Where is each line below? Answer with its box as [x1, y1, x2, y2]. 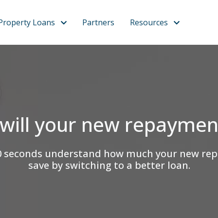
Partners [82, 17, 115, 28]
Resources [130, 17, 168, 28]
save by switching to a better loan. [28, 159, 190, 172]
